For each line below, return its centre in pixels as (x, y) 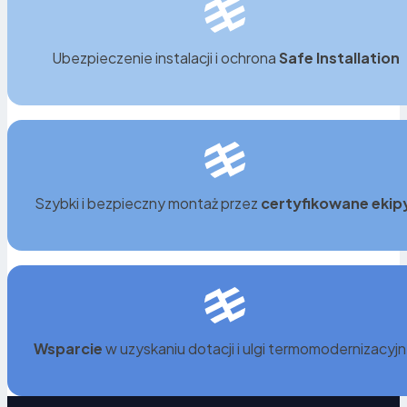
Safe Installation (339, 58)
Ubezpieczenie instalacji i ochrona (165, 58)
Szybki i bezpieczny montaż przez (148, 203)
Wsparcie (68, 349)
